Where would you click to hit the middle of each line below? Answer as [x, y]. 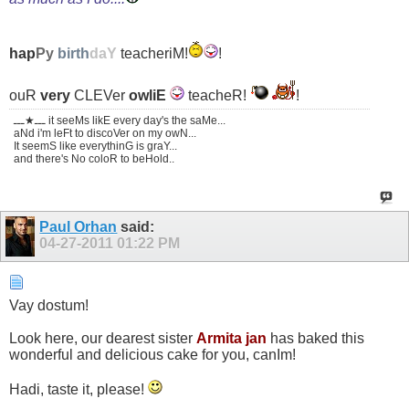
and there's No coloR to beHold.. [94, 159]
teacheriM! [154, 54]
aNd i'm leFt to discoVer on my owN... [105, 134]
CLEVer [101, 96]
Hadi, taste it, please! [79, 389]
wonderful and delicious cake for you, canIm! [152, 354]
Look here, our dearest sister [103, 338]
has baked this [315, 338]
